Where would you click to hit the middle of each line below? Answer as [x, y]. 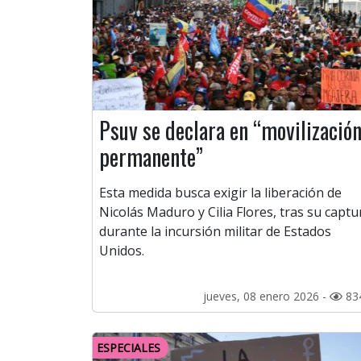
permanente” [151, 157]
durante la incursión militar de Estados [215, 232]
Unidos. [122, 251]
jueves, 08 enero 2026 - [266, 297]
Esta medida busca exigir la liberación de [220, 193]
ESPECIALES [129, 348]
